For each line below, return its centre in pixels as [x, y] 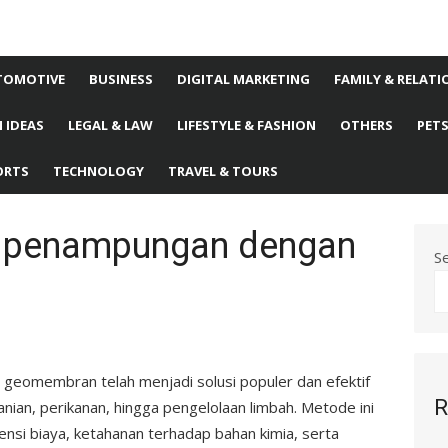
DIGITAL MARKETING [243, 79]
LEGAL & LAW [110, 125]
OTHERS [366, 125]
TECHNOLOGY [98, 171]
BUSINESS [121, 79]
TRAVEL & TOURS [223, 171]
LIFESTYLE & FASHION [246, 125]
